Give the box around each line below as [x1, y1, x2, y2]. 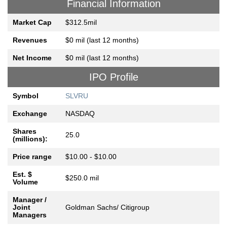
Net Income [13, 54, 52, 62]
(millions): [13, 135, 48, 143]
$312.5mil [65, 18, 97, 27]
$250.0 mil [65, 174, 99, 182]
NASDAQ [65, 109, 95, 118]
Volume [13, 178, 38, 186]
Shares [13, 127, 36, 136]
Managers [13, 211, 47, 219]
